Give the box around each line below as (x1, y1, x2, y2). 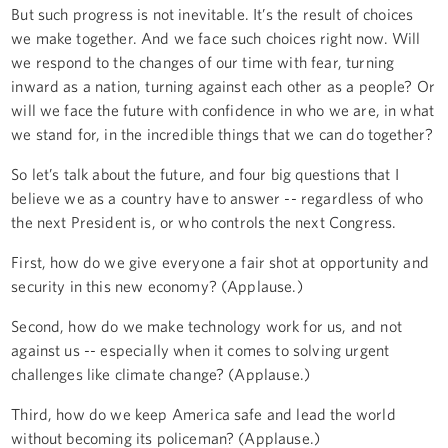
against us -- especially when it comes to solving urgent (11, 340, 390, 359)
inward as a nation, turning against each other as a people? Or (11, 76, 436, 95)
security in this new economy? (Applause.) (11, 276, 303, 295)
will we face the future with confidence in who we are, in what (11, 100, 435, 119)
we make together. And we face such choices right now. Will (11, 28, 421, 47)
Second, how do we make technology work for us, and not (11, 316, 402, 335)
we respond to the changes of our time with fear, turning (11, 52, 395, 71)
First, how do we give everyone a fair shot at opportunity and (11, 252, 429, 271)
